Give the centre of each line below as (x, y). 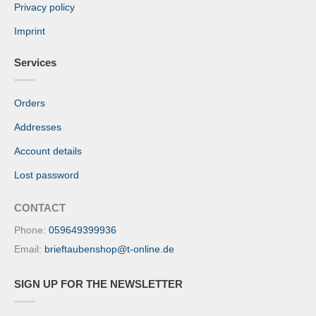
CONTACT (40, 207)
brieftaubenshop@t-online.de (109, 249)
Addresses (38, 127)
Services (35, 62)
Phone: (31, 230)
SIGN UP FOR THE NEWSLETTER (98, 284)
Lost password (47, 175)
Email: (29, 249)
